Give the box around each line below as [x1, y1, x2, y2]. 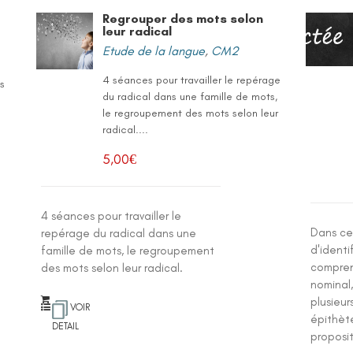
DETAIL [52, 321, 80, 332]
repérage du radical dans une [41, 226, 197, 240]
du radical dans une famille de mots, [102, 90, 278, 103]
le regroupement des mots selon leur [102, 106, 279, 120]
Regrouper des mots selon [102, 11, 264, 26]
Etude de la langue [102, 43, 206, 58]
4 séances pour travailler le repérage [102, 73, 281, 87]
